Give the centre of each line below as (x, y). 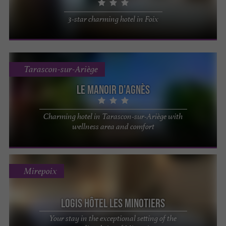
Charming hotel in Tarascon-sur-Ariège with (113, 117)
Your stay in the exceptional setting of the (113, 218)
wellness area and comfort (113, 127)
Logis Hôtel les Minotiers (113, 203)
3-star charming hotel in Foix (113, 19)
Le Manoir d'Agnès (113, 90)
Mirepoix (40, 171)
